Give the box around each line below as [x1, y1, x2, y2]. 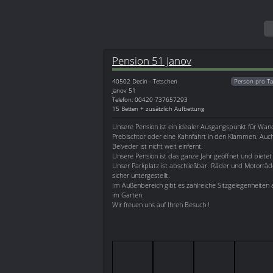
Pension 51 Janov [112, 53, 191, 68]
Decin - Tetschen [132, 77, 177, 86]
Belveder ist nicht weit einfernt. [112, 141, 203, 151]
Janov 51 [112, 86, 136, 95]
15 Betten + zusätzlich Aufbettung [112, 104, 204, 113]
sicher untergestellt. [112, 171, 170, 180]
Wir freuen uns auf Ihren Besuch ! [112, 200, 210, 210]
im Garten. [112, 190, 144, 200]
